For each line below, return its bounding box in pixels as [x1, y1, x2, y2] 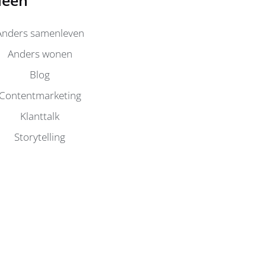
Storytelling [14, 129, 66, 144]
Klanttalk [20, 109, 60, 123]
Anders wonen [7, 46, 72, 61]
